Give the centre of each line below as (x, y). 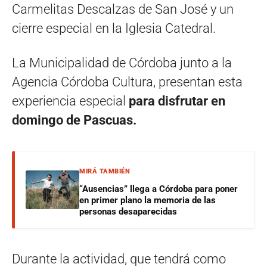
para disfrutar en (177, 101)
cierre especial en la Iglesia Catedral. (114, 28)
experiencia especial (70, 101)
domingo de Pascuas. (74, 120)
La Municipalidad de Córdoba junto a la (122, 63)
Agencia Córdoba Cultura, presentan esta (127, 82)
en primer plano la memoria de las (148, 200)
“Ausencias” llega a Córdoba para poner (159, 189)
